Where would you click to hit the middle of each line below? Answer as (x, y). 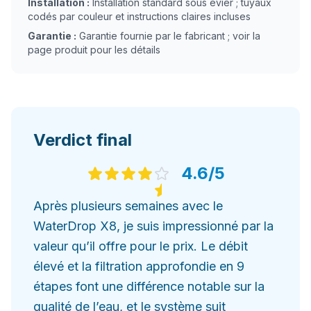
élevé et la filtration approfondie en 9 (139, 266)
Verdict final (83, 140)
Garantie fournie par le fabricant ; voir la (170, 36)
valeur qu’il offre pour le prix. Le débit (141, 246)
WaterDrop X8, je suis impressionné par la (153, 226)
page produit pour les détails (94, 50)
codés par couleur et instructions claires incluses (139, 16)
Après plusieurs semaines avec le (128, 206)
